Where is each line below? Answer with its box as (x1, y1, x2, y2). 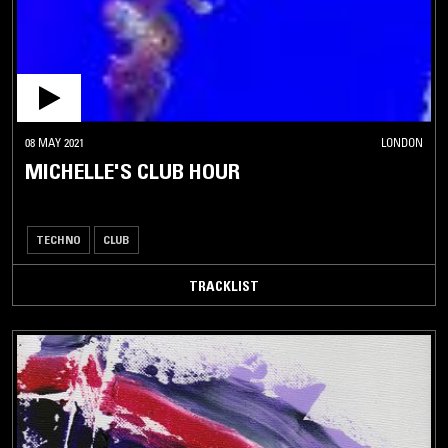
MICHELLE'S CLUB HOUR (25, 157, 240, 185)
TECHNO (36, 231, 81, 247)
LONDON (381, 134, 423, 150)
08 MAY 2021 (25, 134, 84, 150)
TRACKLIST (189, 276, 259, 295)
